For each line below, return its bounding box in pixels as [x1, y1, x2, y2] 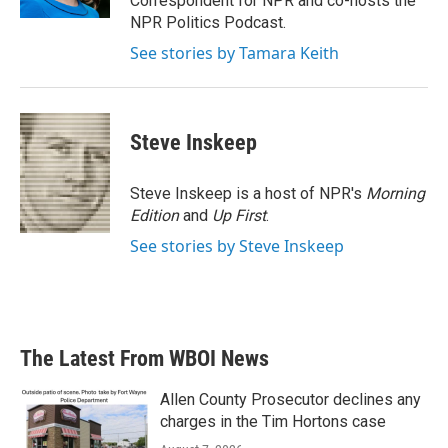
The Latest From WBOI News [20, 346, 269, 371]
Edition [130, 206, 183, 225]
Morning [366, 184, 425, 203]
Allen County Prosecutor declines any [160, 390, 421, 409]
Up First [212, 206, 266, 225]
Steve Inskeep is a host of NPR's [130, 184, 366, 203]
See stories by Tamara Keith [130, 42, 339, 64]
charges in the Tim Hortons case [160, 412, 386, 431]
